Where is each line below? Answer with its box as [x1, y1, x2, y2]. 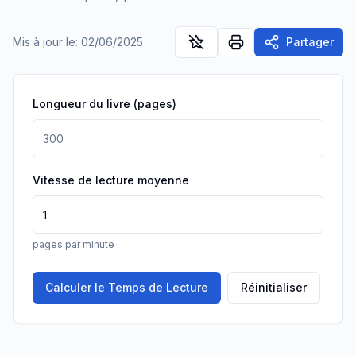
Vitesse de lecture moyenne [33, 173, 189, 187]
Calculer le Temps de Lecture [45, 281, 208, 294]
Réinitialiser [241, 281, 307, 294]
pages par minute [33, 238, 114, 250]
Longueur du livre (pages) [33, 97, 176, 110]
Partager [286, 35, 334, 48]
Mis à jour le [13, 35, 75, 48]
